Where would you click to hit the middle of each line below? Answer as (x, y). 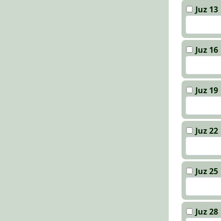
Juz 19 (207, 90)
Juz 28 (207, 212)
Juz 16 (207, 50)
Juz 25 (207, 171)
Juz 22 (207, 131)
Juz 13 (207, 9)
